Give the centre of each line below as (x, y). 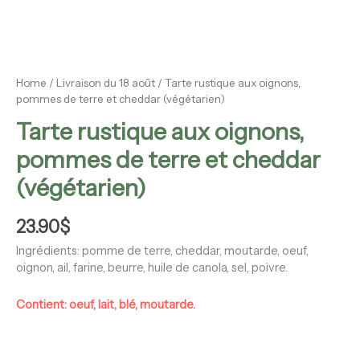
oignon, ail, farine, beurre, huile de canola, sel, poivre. (152, 267)
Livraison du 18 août (106, 82)
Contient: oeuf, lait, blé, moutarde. (106, 305)
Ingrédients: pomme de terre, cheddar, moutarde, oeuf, (162, 250)
